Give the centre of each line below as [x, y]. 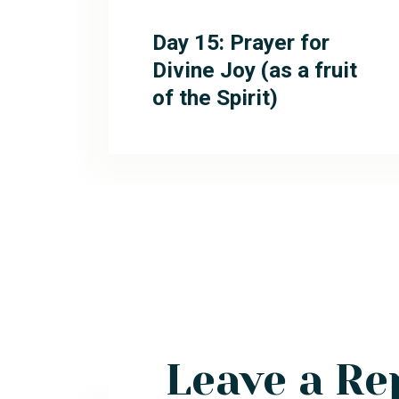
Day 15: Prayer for [240, 42]
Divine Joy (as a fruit [254, 69]
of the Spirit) [215, 97]
